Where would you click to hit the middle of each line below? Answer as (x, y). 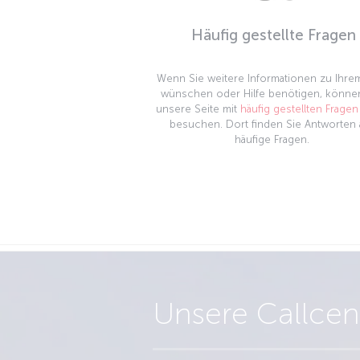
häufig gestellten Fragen (299, 109)
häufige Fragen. (272, 139)
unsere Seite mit (198, 109)
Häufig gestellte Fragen (274, 35)
